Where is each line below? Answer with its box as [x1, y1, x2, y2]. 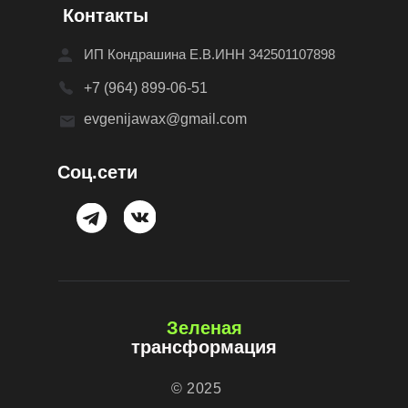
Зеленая [166, 317, 242, 338]
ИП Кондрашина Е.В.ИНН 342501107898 [84, 46, 335, 62]
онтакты [74, 5, 148, 25]
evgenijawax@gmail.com [84, 110, 247, 127]
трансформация [131, 336, 277, 357]
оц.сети [70, 161, 138, 182]
